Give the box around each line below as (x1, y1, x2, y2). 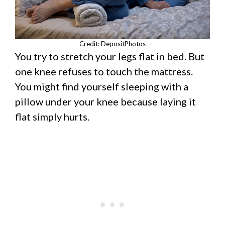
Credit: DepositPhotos (79, 39, 146, 48)
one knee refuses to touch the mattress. (15, 65, 193, 77)
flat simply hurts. (15, 110, 89, 123)
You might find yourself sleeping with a (15, 80, 188, 92)
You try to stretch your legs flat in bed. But (15, 50, 204, 62)
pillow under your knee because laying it (15, 95, 196, 107)
